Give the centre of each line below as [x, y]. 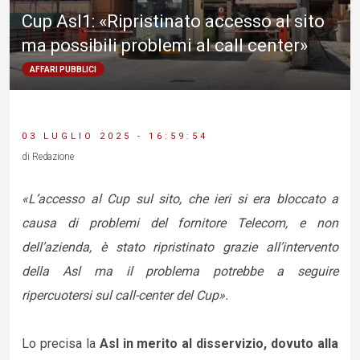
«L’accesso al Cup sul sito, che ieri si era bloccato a [180, 199]
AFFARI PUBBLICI [63, 70]
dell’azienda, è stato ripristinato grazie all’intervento [180, 247]
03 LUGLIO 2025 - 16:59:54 [115, 136]
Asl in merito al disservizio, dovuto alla [219, 344]
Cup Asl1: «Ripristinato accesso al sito [173, 22]
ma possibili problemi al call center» [165, 46]
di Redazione [48, 157]
